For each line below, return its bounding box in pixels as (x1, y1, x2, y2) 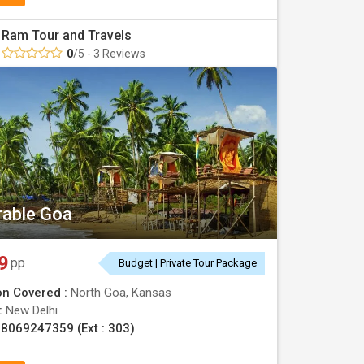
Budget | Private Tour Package (119, 257, 257, 269)
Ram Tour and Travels (2, 28, 132, 43)
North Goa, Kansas (71, 285, 171, 300)
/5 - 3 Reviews (73, 47, 145, 60)
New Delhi (6, 303, 58, 318)
